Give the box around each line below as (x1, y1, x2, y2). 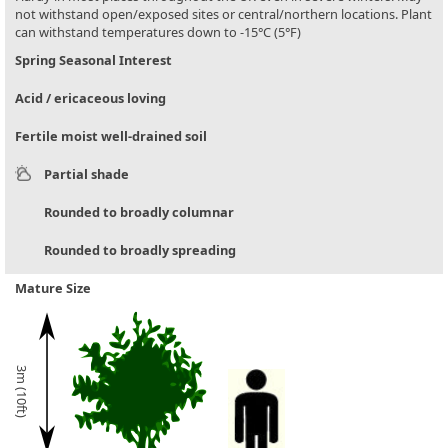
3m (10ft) (12, 364, 31, 418)
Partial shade (44, 165, 129, 184)
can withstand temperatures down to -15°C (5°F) (15, 23, 301, 42)
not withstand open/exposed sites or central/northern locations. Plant (15, 5, 432, 24)
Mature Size (15, 279, 91, 298)
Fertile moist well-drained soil (15, 127, 207, 146)
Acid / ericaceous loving (15, 89, 166, 108)
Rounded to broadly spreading (44, 241, 236, 260)
